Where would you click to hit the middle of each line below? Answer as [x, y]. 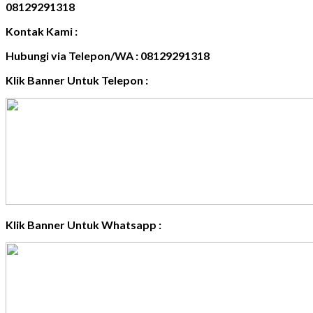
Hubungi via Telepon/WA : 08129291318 [108, 55]
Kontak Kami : [42, 31]
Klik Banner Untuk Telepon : [77, 80]
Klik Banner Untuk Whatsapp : [83, 224]
